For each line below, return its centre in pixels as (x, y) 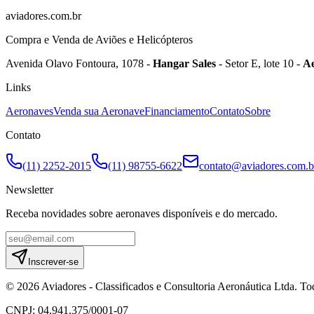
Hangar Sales (184, 63)
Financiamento (177, 111)
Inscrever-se (53, 262)
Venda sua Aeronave (99, 111)
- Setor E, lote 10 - (259, 63)
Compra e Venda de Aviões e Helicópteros (99, 40)
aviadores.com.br (43, 16)
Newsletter (29, 190)
